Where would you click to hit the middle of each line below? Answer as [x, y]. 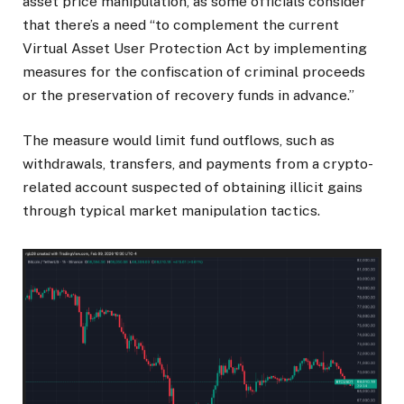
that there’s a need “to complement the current [181, 24]
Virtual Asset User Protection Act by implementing [195, 48]
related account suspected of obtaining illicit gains [193, 187]
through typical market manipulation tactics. [171, 210]
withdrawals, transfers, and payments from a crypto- [198, 163]
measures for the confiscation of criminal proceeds [194, 71]
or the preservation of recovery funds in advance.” [188, 95]
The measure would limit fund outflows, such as [179, 140]
